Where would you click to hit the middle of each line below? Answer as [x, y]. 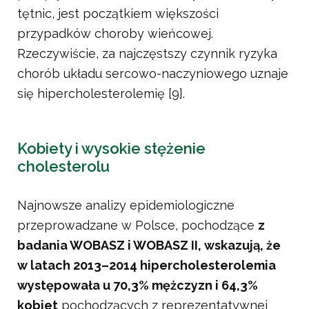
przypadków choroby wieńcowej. [115, 34]
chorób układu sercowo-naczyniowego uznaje [153, 74]
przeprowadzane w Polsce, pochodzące [138, 226]
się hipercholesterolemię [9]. [101, 94]
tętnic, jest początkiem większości [118, 14]
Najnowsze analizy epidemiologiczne [126, 206]
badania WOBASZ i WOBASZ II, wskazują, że [149, 246]
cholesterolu [63, 167]
